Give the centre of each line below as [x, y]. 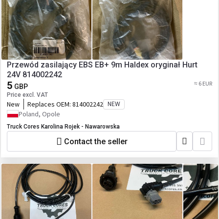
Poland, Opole [39, 114]
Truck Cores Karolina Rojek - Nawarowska [63, 127]
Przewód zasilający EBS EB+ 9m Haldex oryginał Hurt [102, 65]
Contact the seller [96, 141]
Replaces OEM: [50, 104]
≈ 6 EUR [203, 83]
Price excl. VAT [27, 95]
